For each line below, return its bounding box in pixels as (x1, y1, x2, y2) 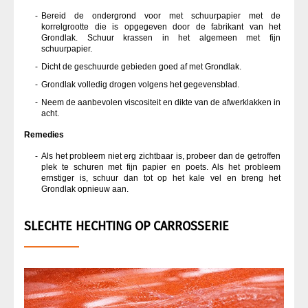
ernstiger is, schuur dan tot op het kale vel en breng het (41, 173, 280, 183)
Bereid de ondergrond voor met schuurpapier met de (41, 10, 280, 21)
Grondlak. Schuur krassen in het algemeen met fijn (41, 32, 280, 43)
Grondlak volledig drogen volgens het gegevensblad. (41, 79, 239, 89)
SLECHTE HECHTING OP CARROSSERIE (24, 218, 229, 234)
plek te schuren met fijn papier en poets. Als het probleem (41, 162, 280, 172)
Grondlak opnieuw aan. (41, 184, 129, 194)
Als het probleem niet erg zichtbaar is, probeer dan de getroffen (41, 151, 280, 161)
